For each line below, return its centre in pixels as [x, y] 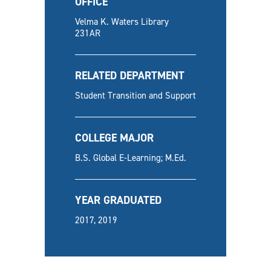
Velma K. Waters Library [122, 22]
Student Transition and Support [135, 96]
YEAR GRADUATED [118, 200]
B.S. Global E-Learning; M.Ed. [131, 158]
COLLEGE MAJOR [114, 138]
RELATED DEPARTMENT [130, 76]
